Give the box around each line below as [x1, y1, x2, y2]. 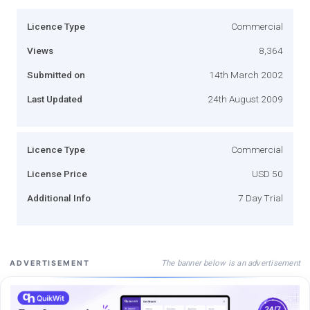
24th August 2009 [208, 93, 283, 104]
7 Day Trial [238, 192, 283, 203]
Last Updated [27, 93, 82, 104]
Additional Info [27, 192, 91, 203]
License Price [27, 167, 87, 179]
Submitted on [27, 69, 85, 80]
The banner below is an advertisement [161, 257, 300, 268]
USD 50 [252, 167, 283, 179]
